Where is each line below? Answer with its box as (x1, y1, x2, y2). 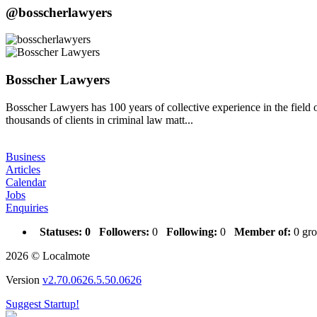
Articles (6, 163, 40, 175)
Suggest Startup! (6, 297, 79, 310)
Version (6, 273, 42, 286)
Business (6, 150, 45, 163)
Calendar (6, 175, 46, 188)
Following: (166, 225, 217, 238)
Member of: (234, 225, 291, 238)
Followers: (99, 225, 149, 238)
